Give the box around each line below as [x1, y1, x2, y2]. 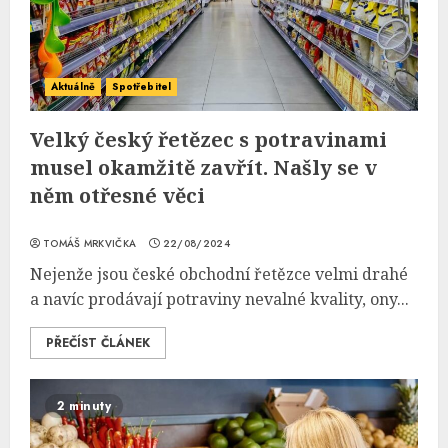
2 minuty [57, 397, 111, 415]
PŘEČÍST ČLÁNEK [46, 334, 150, 352]
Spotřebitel [111, 79, 171, 94]
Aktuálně [51, 79, 95, 94]
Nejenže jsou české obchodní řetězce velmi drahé [30, 263, 408, 285]
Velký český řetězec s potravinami [30, 126, 387, 153]
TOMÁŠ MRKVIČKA [43, 236, 137, 251]
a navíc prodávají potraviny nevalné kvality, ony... [30, 288, 409, 310]
